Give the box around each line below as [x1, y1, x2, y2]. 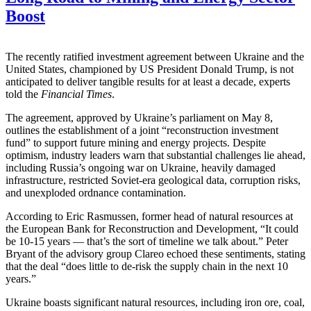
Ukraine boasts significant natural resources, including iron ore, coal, [6, 296, 305, 309]
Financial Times [41, 88, 112, 101]
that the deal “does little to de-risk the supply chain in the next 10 [6, 260, 288, 273]
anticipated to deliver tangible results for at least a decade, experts [6, 76, 290, 88]
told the [6, 88, 41, 101]
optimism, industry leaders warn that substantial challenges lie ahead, [6, 149, 305, 162]
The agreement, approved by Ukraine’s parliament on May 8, [6, 112, 273, 124]
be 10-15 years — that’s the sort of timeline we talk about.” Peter [6, 235, 288, 248]
